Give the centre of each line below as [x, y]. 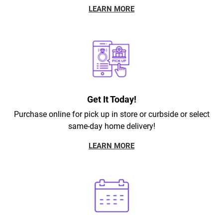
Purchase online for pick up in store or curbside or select [111, 114]
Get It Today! [111, 99]
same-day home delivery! [111, 126]
